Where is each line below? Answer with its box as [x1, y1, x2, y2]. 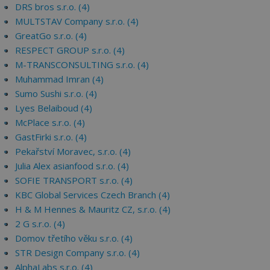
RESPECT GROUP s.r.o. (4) [15, 44, 125, 56]
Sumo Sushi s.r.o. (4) [15, 87, 97, 99]
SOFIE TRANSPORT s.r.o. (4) [15, 174, 133, 186]
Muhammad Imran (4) [15, 73, 104, 85]
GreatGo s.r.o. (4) [15, 30, 87, 42]
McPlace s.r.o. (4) [15, 116, 85, 128]
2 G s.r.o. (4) [15, 218, 65, 230]
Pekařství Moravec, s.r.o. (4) [15, 145, 131, 157]
